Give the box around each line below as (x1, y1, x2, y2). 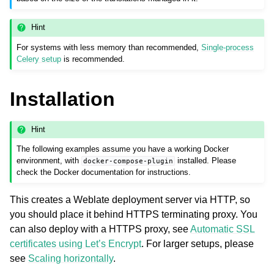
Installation (10, 87, 115, 110)
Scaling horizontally (28, 253, 113, 264)
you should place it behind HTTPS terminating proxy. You (10, 209, 257, 220)
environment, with (17, 156, 82, 166)
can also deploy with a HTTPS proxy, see (10, 224, 190, 235)
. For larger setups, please (141, 239, 254, 250)
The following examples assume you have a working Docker (17, 144, 229, 154)
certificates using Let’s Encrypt (10, 239, 141, 250)
